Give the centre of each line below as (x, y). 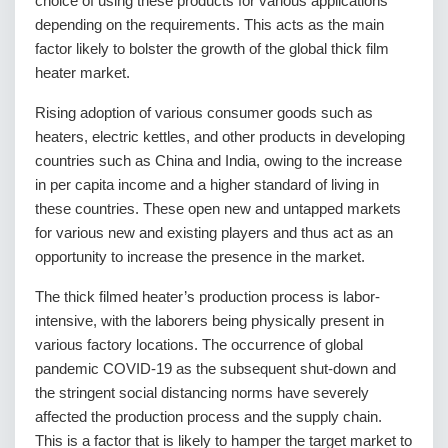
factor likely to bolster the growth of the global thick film (212, 49)
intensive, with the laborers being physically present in (209, 321)
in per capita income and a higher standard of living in (207, 185)
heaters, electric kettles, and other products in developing (220, 137)
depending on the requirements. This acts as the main (209, 25)
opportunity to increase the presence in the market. (200, 257)
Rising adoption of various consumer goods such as (204, 113)
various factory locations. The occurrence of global (199, 345)
